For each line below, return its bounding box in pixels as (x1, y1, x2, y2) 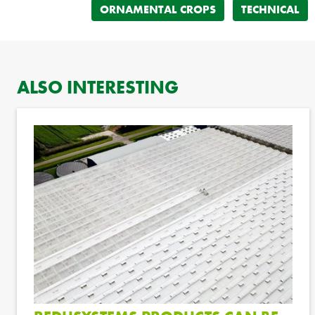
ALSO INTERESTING (17, 75, 179, 99)
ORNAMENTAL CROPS (100, 1, 216, 17)
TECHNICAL (241, 1, 300, 17)
